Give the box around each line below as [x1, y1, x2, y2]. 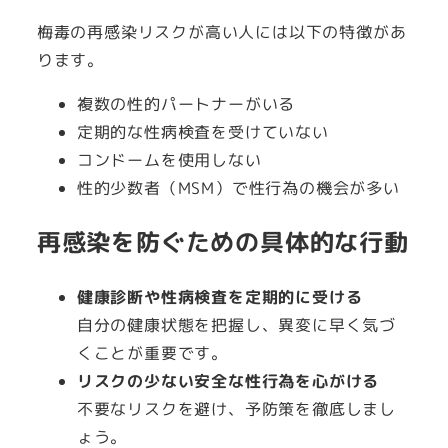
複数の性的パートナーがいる [76, 92, 296, 115]
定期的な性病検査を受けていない [76, 120, 329, 143]
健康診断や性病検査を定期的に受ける [76, 286, 363, 309]
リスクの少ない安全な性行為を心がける [76, 370, 380, 393]
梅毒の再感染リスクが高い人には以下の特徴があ [36, 20, 407, 43]
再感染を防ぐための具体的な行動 [36, 224, 409, 259]
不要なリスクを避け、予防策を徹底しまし [76, 398, 396, 421]
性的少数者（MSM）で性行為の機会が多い [76, 176, 400, 199]
